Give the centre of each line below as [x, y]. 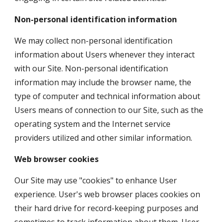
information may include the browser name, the [103, 82]
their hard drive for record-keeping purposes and [107, 208]
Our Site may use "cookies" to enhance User [96, 180]
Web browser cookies [57, 159]
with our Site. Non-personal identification [91, 68]
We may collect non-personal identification [94, 41]
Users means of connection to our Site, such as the [109, 110]
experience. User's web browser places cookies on [108, 194]
